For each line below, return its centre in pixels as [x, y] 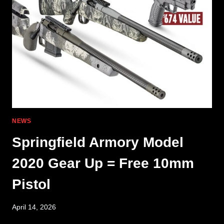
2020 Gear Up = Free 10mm [103, 163]
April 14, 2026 [34, 207]
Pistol [31, 184]
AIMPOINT [76, 9]
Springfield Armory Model [98, 142]
